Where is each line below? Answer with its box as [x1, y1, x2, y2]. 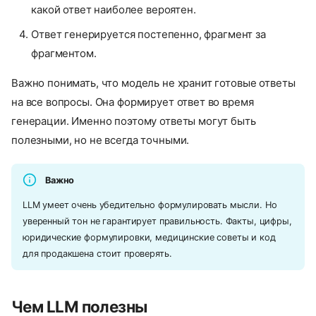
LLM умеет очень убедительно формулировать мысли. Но [23, 200, 277, 211]
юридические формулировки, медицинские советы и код [23, 232, 276, 243]
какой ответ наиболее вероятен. [31, 3, 196, 17]
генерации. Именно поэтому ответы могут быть [11, 114, 256, 128]
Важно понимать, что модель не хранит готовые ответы [11, 75, 296, 90]
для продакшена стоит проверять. [23, 248, 172, 260]
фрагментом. [31, 46, 97, 60]
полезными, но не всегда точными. [11, 133, 190, 147]
